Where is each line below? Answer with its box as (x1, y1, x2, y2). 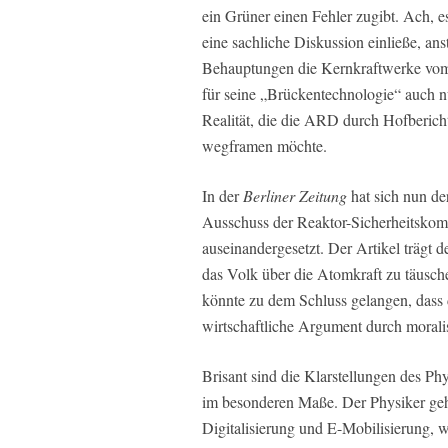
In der (202, 185, 243, 207)
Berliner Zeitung (243, 185, 347, 207)
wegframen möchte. (202, 135, 327, 157)
